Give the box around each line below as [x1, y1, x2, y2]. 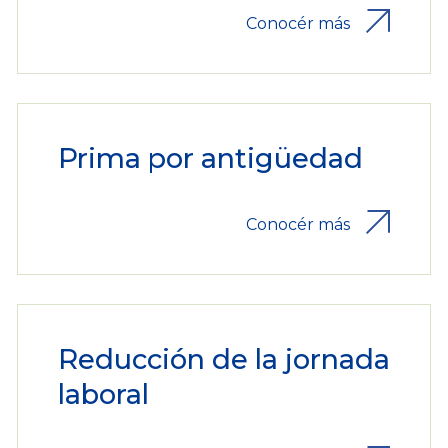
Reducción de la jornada [57, 343, 390, 377]
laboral [57, 378, 149, 412]
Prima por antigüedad [57, 142, 363, 176]
